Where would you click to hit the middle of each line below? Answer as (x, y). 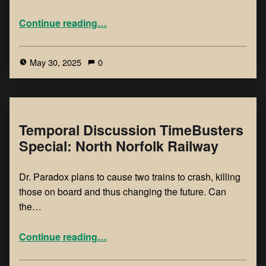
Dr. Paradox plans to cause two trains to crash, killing (130, 177)
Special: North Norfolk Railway (119, 146)
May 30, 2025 (57, 62)
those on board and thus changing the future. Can (123, 192)
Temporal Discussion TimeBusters (131, 130)
